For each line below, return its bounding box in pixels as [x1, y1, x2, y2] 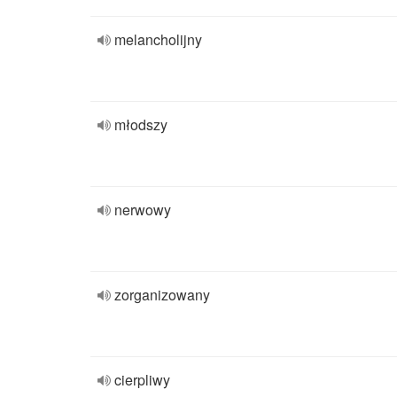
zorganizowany [114, 284, 210, 305]
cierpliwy [114, 370, 170, 390]
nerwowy [114, 199, 171, 220]
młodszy [114, 114, 167, 135]
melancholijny [114, 29, 202, 50]
